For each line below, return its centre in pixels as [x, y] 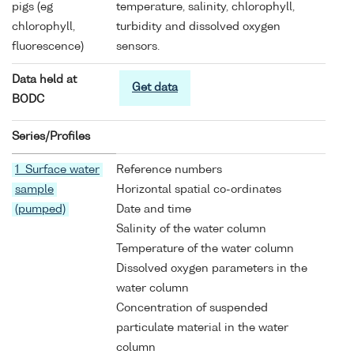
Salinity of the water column [191, 229]
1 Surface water [57, 169]
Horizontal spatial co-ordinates [199, 189]
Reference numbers [169, 169]
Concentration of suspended [192, 308]
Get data [155, 87]
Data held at [44, 79]
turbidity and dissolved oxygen [198, 26]
